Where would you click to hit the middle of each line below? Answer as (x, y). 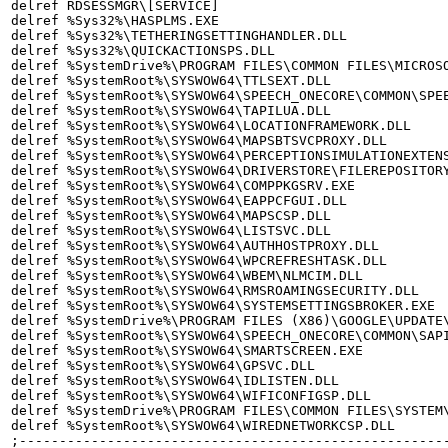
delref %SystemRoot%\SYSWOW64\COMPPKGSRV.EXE (183, 186)
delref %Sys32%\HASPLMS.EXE (115, 21)
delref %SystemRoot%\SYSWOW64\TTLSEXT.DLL (171, 81)
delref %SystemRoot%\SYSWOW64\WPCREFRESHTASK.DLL (199, 261)
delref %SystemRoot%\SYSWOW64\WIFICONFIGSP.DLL (191, 396)
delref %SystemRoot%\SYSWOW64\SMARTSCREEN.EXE (187, 351)
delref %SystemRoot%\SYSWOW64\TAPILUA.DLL (171, 111)
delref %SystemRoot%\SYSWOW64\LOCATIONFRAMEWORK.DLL (211, 126)
